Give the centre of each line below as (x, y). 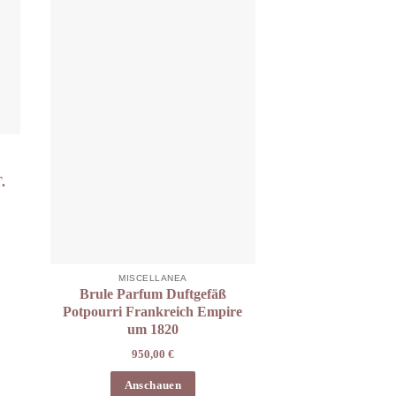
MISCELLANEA (153, 278)
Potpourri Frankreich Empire (153, 311)
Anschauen (153, 385)
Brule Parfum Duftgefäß (152, 293)
